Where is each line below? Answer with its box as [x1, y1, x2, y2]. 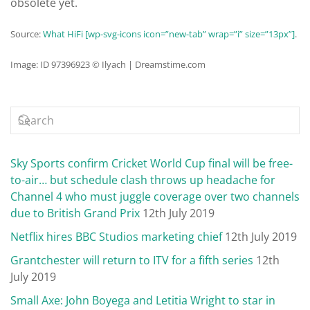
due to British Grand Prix [10, 206, 140, 221]
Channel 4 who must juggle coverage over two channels [10, 189, 300, 205]
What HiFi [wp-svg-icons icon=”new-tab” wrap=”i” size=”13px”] [43, 28, 295, 41]
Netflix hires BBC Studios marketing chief [10, 229, 222, 245]
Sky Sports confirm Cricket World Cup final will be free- [10, 156, 293, 172]
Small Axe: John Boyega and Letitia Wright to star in [10, 293, 275, 309]
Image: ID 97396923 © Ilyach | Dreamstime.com [10, 58, 206, 71]
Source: [10, 28, 43, 41]
